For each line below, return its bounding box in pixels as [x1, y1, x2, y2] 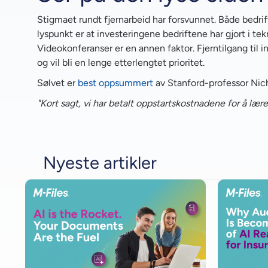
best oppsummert [78, 77, 153, 89]
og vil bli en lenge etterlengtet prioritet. [37, 56, 205, 68]
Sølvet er [37, 77, 78, 89]
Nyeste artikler [43, 151, 157, 173]
